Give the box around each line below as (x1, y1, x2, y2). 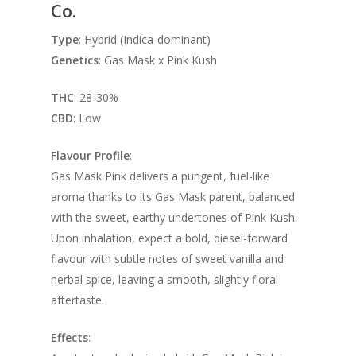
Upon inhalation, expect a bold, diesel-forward (51, 230, 288, 246)
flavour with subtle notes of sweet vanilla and (51, 251, 284, 266)
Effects (51, 330, 88, 345)
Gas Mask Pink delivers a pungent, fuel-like (51, 168, 269, 184)
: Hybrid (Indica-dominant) (79, 32, 211, 47)
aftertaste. (51, 292, 104, 308)
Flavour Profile (51, 148, 130, 163)
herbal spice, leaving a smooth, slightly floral (51, 272, 278, 287)
